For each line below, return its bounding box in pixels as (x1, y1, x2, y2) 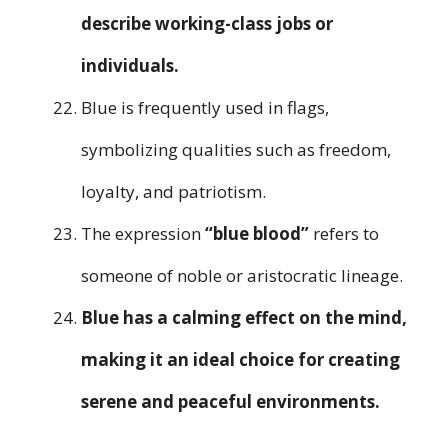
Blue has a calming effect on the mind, (81, 306, 407, 330)
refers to (309, 222, 379, 246)
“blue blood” (205, 222, 309, 246)
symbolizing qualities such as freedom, (81, 138, 391, 162)
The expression (81, 222, 205, 246)
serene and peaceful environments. (81, 390, 380, 414)
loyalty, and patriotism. (81, 180, 266, 204)
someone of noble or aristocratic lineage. (81, 264, 403, 288)
